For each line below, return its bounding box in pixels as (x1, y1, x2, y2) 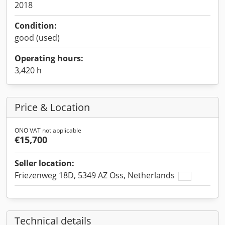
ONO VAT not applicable (15, 126, 81, 135)
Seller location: (15, 158, 74, 169)
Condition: (15, 20, 57, 31)
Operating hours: (15, 53, 83, 64)
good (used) (15, 32, 60, 43)
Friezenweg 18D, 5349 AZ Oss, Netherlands (15, 170, 177, 181)
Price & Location (15, 100, 90, 114)
